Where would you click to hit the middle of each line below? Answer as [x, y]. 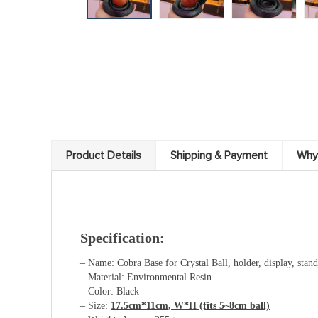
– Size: [95, 306]
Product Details [104, 155]
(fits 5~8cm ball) [233, 306]
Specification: [122, 238]
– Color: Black [110, 291]
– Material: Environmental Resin [146, 277]
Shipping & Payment [219, 155]
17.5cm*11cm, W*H [154, 306]
